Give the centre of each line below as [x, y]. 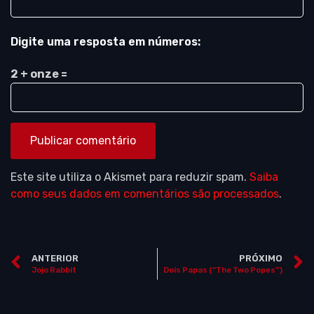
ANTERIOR [55, 258]
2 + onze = [39, 74]
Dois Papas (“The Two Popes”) [223, 270]
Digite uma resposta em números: [105, 42]
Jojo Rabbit [54, 270]
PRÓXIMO [261, 258]
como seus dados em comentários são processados [145, 194]
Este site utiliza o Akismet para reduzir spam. [130, 177]
